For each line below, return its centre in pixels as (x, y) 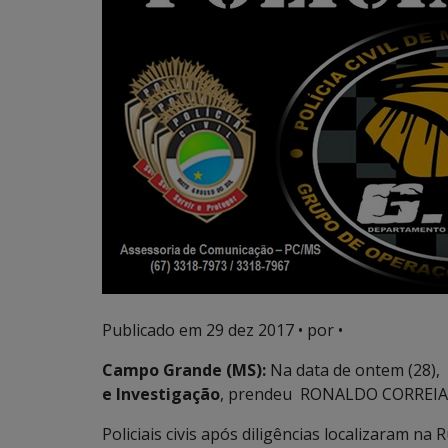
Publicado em (154, 330)
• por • (318, 330)
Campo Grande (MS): (184, 370)
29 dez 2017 (250, 330)
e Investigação (161, 394)
